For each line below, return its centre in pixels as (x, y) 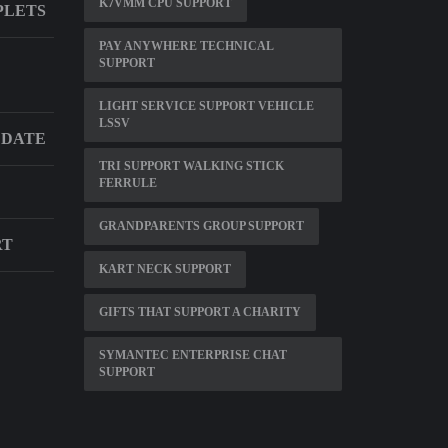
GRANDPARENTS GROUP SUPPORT (201, 226)
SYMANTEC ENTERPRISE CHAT (192, 355)
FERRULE (127, 183)
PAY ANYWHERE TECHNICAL (186, 46)
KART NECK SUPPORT (164, 269)
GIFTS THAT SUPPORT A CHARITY (199, 312)
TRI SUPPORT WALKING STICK (191, 166)
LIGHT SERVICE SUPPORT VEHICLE (206, 106)
